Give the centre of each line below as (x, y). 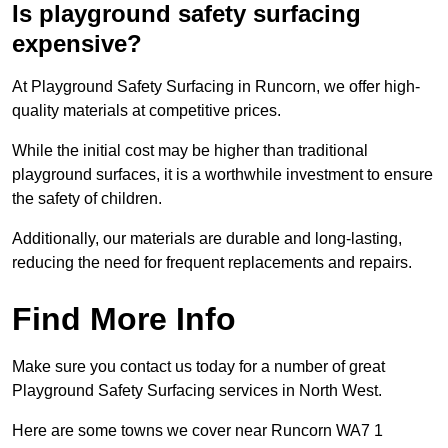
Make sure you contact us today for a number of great (198, 367)
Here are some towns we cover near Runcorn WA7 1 (197, 431)
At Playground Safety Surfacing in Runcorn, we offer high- (216, 87)
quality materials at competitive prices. (146, 111)
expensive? (77, 44)
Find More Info (124, 319)
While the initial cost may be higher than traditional (190, 151)
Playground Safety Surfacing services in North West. (197, 391)
